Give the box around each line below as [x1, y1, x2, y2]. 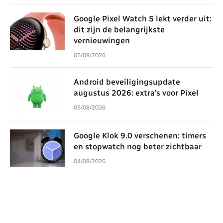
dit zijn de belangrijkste [74, 24, 165, 34]
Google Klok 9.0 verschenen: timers [74, 130, 206, 140]
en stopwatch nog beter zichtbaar [74, 141, 202, 151]
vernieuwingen [74, 35, 130, 45]
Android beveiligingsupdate [74, 77, 180, 87]
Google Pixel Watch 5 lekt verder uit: [74, 13, 212, 23]
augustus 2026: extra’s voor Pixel [74, 88, 199, 98]
